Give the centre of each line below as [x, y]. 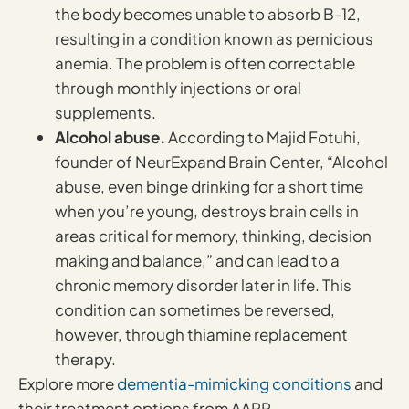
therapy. [85, 358]
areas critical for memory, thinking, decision [213, 235]
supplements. [105, 112]
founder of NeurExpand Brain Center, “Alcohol [221, 161]
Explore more [68, 383]
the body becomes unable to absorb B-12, [208, 13]
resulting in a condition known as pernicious [214, 38]
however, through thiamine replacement [201, 334]
